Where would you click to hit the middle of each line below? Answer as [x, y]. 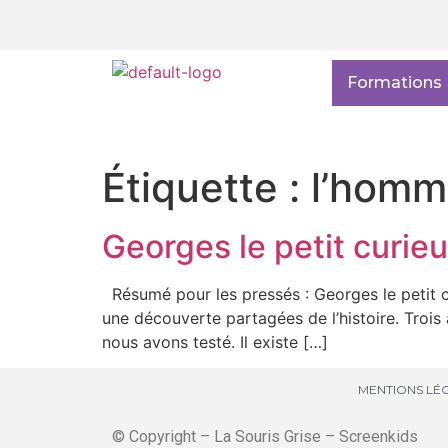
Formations [395, 82]
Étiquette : [206, 187]
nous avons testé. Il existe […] [215, 342]
